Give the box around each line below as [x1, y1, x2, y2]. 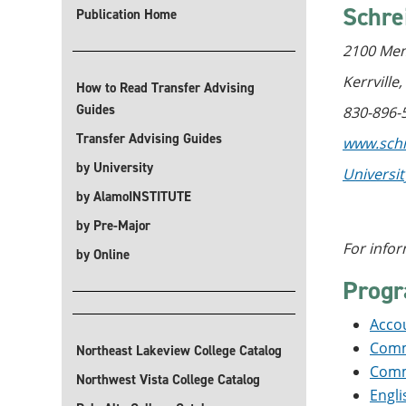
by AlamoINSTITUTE [76, 188, 191, 206]
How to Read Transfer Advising [76, 79, 255, 97]
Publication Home [76, 5, 177, 24]
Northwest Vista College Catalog [76, 371, 260, 389]
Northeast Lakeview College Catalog [76, 342, 282, 360]
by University [76, 159, 153, 177]
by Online [76, 246, 130, 264]
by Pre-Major [76, 217, 150, 235]
